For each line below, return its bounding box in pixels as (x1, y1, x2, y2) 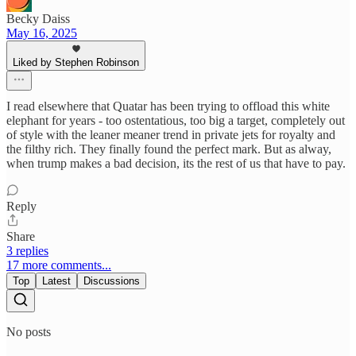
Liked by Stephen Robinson (13, 56, 139, 69)
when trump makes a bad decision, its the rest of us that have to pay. (6, 157, 346, 171)
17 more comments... (6, 258, 111, 273)
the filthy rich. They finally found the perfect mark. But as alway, (6, 142, 331, 157)
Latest (42, 275, 71, 288)
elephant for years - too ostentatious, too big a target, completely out (6, 114, 345, 128)
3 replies (6, 244, 48, 258)
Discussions (83, 275, 140, 288)
